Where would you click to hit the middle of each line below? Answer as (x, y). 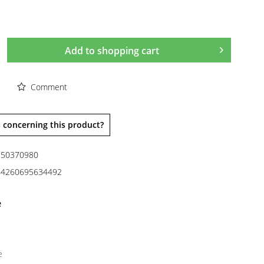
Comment (47, 87)
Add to (80, 51)
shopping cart (128, 51)
